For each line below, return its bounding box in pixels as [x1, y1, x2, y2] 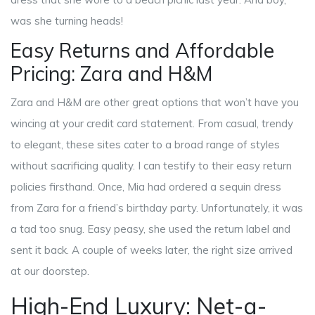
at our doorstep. [11, 264, 89, 278]
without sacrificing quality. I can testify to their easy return [11, 159, 292, 173]
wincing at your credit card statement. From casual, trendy [11, 117, 293, 131]
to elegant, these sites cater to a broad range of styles [11, 138, 280, 152]
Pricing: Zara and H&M [11, 61, 212, 86]
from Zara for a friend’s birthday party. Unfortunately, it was [11, 201, 303, 215]
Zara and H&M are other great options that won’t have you [11, 96, 299, 110]
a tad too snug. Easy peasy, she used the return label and [11, 222, 290, 236]
